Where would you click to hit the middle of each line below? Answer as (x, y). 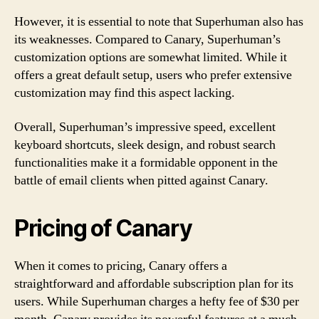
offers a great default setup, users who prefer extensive (153, 75)
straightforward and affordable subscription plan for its (154, 283)
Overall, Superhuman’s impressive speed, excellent (145, 127)
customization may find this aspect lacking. (125, 93)
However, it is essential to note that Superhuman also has (159, 22)
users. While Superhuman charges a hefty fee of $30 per (157, 301)
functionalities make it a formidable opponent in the (146, 162)
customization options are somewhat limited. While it (151, 57)
